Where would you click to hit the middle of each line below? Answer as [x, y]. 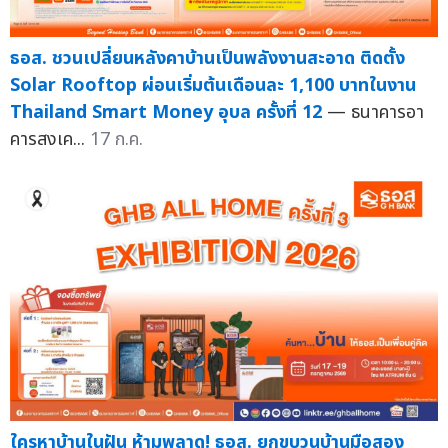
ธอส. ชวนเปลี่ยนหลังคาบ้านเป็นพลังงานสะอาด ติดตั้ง [207, 58]
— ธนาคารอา [375, 112]
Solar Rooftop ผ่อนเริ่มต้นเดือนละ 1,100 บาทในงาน [213, 85]
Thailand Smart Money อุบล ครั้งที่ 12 [166, 112]
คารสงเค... [50, 139]
